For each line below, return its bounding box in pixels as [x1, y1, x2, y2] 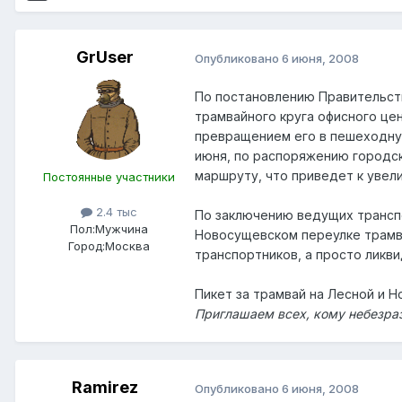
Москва [104, 239, 150, 254]
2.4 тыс [92, 205, 137, 220]
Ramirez [72, 378, 138, 398]
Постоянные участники [42, 170, 175, 185]
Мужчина [94, 222, 148, 237]
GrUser [76, 48, 134, 67]
